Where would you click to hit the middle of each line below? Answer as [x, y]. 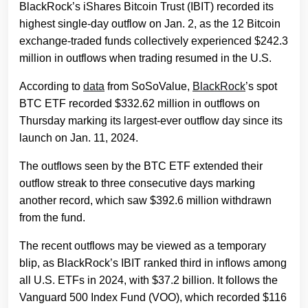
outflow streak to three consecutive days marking [137, 184]
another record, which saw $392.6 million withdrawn [145, 201]
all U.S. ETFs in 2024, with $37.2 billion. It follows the [148, 280]
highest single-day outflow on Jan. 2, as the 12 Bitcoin [150, 24]
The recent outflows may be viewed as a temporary [143, 246]
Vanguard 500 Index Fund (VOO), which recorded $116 [153, 298]
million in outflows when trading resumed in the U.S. [145, 58]
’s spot [261, 87]
